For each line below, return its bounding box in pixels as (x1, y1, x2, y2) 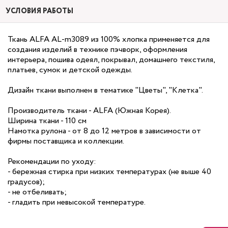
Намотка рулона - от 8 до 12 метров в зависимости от (8, 125, 201, 137)
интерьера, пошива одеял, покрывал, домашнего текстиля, (8, 54, 215, 66)
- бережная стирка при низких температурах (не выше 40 (8, 166, 211, 178)
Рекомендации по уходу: (8, 156, 96, 167)
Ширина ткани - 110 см (8, 115, 87, 127)
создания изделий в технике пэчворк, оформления (8, 44, 187, 55)
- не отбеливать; (8, 186, 67, 198)
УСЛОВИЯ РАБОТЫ (6, 6, 73, 16)
